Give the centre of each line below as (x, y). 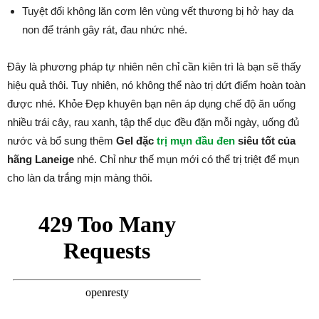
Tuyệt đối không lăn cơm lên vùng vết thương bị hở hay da (158, 11)
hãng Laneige (41, 159)
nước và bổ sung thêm (62, 141)
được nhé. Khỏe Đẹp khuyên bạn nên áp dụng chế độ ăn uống (151, 104)
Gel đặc (136, 141)
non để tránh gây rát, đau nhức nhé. (105, 30)
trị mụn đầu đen (196, 141)
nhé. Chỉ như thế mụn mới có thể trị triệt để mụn (187, 159)
